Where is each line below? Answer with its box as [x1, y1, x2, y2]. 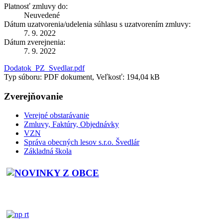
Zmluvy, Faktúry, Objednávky [24, 120, 119, 129]
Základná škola [24, 147, 72, 156]
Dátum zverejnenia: [4, 37, 65, 46]
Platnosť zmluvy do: [4, 1, 68, 10]
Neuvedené [24, 10, 60, 19]
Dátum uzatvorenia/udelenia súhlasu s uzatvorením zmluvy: [4, 19, 191, 28]
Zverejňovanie [4, 91, 63, 102]
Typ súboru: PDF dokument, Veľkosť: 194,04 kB [4, 72, 160, 81]
